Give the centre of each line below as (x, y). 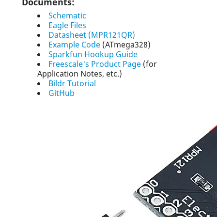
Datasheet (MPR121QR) (92, 35)
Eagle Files (67, 25)
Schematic (67, 15)
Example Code (74, 45)
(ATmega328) (125, 45)
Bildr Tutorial (72, 83)
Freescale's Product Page (95, 64)
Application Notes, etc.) (80, 74)
